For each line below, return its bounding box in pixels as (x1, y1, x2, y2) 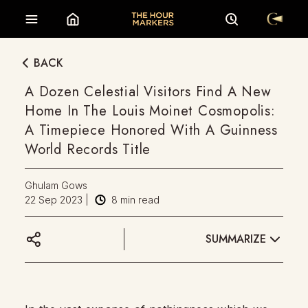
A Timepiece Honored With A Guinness (25, 120, 278, 140)
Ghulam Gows (25, 179, 87, 191)
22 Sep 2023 (25, 194, 82, 206)
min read (118, 194, 159, 206)
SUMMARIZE (206, 230, 266, 247)
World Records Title (25, 140, 151, 159)
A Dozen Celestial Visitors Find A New (25, 82, 272, 102)
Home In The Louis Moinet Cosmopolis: (25, 101, 276, 121)
